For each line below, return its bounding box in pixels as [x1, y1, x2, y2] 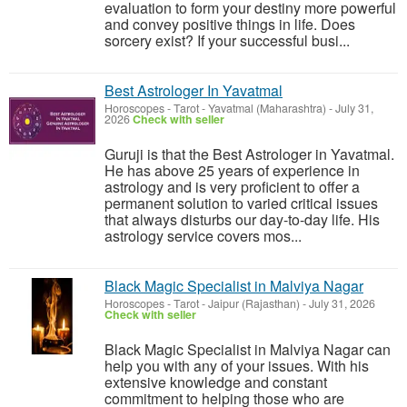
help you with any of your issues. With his [104, 355, 369, 376]
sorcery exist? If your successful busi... [104, 30, 350, 51]
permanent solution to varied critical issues [104, 193, 378, 213]
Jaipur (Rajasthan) [208, 295, 300, 312]
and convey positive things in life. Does [104, 14, 355, 35]
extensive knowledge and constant [104, 372, 327, 392]
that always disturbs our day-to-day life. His [104, 209, 380, 230]
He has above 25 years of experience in [104, 160, 360, 181]
